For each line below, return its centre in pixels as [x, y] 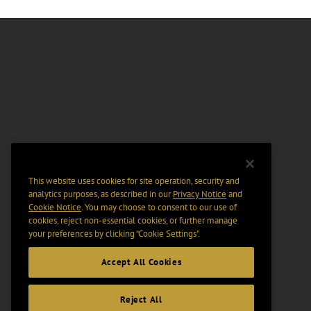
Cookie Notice [55, 208]
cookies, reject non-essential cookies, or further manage [133, 221]
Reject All [141, 299]
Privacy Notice [200, 194]
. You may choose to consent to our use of [159, 208]
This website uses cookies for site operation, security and [134, 181]
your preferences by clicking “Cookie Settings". [114, 234]
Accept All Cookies [141, 262]
